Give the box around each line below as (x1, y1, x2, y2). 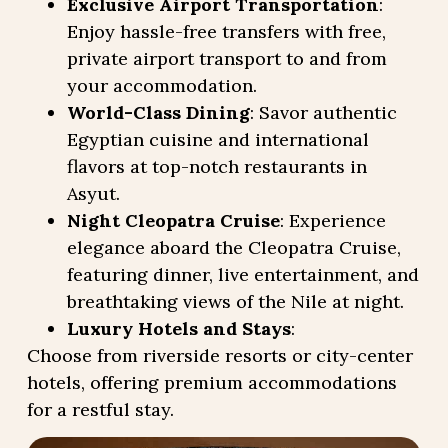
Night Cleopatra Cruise (66, 208, 280, 232)
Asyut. (66, 181, 120, 205)
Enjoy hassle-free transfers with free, (66, 19, 386, 43)
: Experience (279, 208, 386, 232)
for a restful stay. (26, 397, 174, 421)
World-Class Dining (66, 100, 250, 124)
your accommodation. (66, 73, 257, 97)
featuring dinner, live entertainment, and (66, 262, 419, 286)
